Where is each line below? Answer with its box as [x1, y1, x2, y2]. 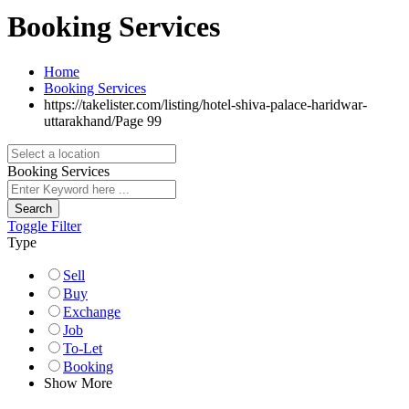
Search [15, 201, 52, 215]
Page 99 [115, 112, 162, 129]
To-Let [63, 340, 102, 356]
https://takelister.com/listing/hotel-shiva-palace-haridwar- [44, 96, 367, 112]
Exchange [63, 303, 121, 320]
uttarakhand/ [44, 112, 115, 129]
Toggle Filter [7, 217, 81, 234]
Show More [44, 374, 112, 391]
